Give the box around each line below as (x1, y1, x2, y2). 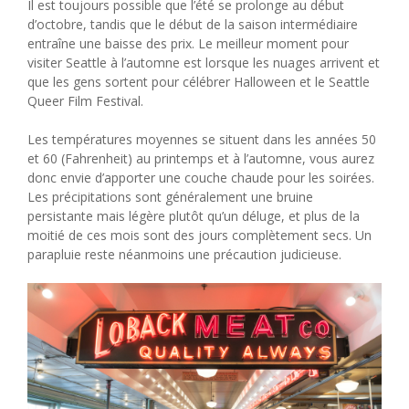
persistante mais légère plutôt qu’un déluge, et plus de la (27, 207, 360, 225)
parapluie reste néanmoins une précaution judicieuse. (27, 246, 341, 264)
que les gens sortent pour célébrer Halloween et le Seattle (27, 73, 370, 91)
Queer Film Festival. (27, 92, 143, 110)
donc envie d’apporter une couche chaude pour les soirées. (27, 169, 374, 187)
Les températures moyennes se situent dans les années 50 (27, 131, 376, 149)
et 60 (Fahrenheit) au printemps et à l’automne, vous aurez (27, 150, 374, 168)
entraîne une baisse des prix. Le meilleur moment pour (27, 35, 349, 53)
